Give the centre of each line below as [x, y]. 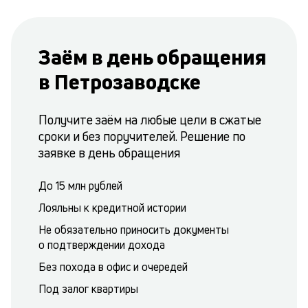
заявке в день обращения [109, 153]
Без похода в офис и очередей [113, 267]
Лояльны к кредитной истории [112, 208]
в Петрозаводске [120, 82]
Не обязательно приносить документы [134, 230]
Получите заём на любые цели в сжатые [150, 120]
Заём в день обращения [152, 57]
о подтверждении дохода [102, 245]
